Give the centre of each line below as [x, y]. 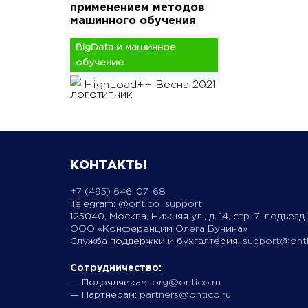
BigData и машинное [126, 47]
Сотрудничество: [117, 268]
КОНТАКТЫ [108, 166]
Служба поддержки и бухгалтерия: [156, 241]
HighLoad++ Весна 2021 [150, 85]
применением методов [137, 8]
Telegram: [94, 204]
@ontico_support [160, 204]
